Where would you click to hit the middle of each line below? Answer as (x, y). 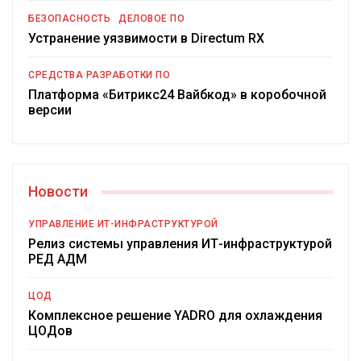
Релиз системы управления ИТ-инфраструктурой (180, 244)
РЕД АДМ (58, 259)
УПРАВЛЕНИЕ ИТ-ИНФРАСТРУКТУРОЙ (123, 224)
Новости (58, 192)
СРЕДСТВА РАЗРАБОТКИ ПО (99, 75)
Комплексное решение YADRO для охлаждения (175, 316)
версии (50, 110)
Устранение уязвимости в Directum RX (146, 39)
